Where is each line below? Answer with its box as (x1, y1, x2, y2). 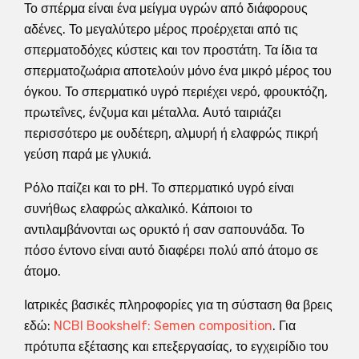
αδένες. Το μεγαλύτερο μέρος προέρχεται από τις (24, 21, 298, 37)
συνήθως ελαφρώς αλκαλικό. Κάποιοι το (24, 200, 252, 216)
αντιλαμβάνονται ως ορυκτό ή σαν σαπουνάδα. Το (24, 221, 305, 237)
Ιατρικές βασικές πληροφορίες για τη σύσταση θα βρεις (24, 296, 333, 313)
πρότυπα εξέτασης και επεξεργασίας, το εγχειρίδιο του (24, 338, 329, 354)
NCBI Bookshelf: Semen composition (54, 317, 272, 333)
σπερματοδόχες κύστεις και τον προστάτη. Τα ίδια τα (24, 42, 317, 58)
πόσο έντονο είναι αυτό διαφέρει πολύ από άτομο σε (24, 242, 318, 258)
